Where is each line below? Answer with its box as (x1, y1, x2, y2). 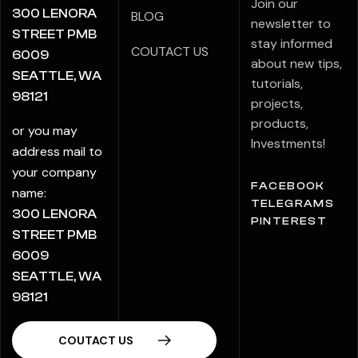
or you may (12, 121, 78, 139)
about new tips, (250, 55, 342, 72)
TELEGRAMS (250, 197, 335, 210)
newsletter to (250, 15, 331, 32)
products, (250, 115, 308, 132)
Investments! (250, 135, 325, 152)
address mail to (12, 142, 102, 160)
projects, (250, 95, 303, 112)
